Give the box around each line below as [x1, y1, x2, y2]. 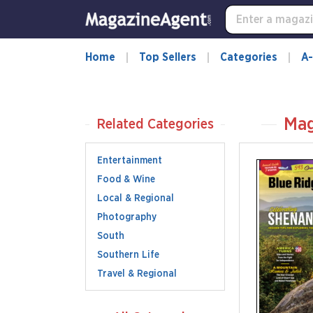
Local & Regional [97, 194, 174, 203]
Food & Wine [97, 175, 155, 184]
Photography [97, 212, 156, 222]
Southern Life [97, 250, 159, 260]
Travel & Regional [97, 269, 177, 279]
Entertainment [97, 156, 162, 166]
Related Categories [96, 117, 214, 131]
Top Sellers [139, 52, 196, 63]
